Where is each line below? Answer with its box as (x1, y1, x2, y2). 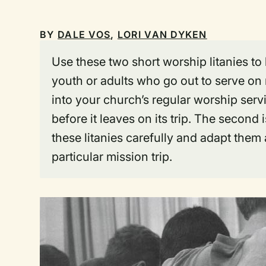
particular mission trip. (52, 150, 173, 164)
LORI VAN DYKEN (117, 28, 207, 40)
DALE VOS (58, 28, 111, 40)
